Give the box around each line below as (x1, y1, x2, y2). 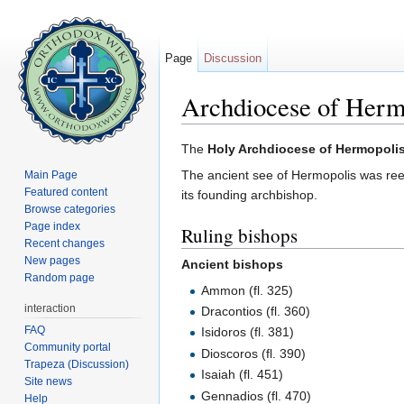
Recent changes (24, 236, 106, 250)
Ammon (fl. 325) (201, 282, 294, 298)
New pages (24, 253, 81, 267)
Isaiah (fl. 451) (201, 367, 284, 382)
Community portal (24, 340, 112, 353)
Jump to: (181, 124, 234, 139)
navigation (234, 124, 293, 139)
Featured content (24, 185, 108, 198)
